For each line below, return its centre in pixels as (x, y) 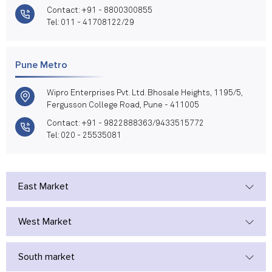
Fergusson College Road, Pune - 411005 (123, 105)
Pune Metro (41, 65)
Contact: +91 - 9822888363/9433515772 (125, 124)
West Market (45, 222)
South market (46, 257)
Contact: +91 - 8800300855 (100, 11)
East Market (43, 187)
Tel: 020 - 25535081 (84, 136)
